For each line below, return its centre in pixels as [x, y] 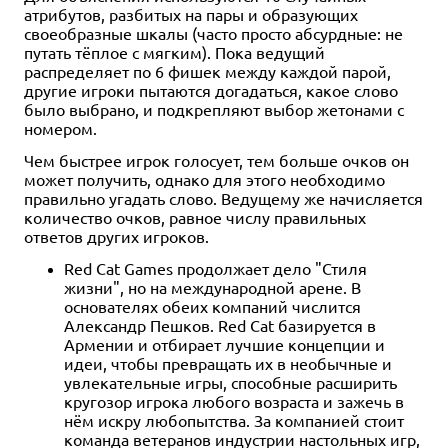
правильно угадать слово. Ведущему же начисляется [223, 197]
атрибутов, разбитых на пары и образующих [191, 13]
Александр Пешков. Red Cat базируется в [220, 324]
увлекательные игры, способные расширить [230, 381]
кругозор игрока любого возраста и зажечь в [234, 400]
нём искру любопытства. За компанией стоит [234, 419]
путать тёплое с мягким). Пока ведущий [174, 51]
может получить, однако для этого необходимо [204, 178]
